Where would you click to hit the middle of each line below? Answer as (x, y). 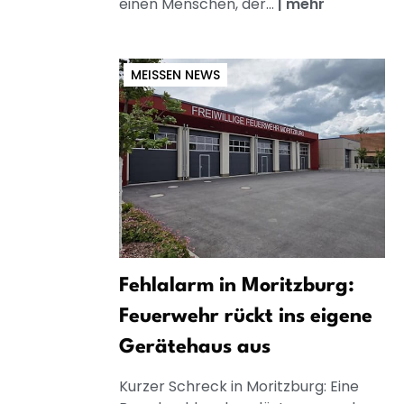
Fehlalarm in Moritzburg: (237, 285)
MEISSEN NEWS (172, 74)
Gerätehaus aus (195, 347)
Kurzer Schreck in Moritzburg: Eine (239, 386)
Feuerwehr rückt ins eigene (246, 316)
